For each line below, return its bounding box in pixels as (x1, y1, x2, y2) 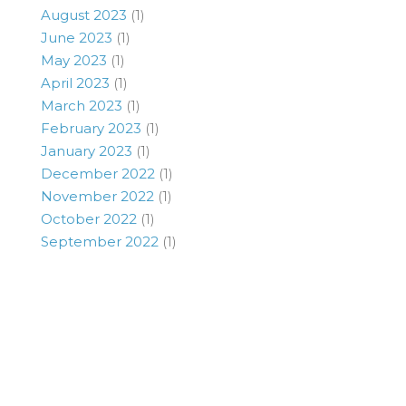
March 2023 (41, 96, 122, 114)
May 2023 (41, 51, 107, 69)
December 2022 (41, 164, 155, 182)
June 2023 (41, 28, 112, 46)
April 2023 (41, 73, 110, 92)
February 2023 (41, 119, 141, 137)
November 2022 (41, 187, 154, 205)
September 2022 (41, 232, 159, 250)
